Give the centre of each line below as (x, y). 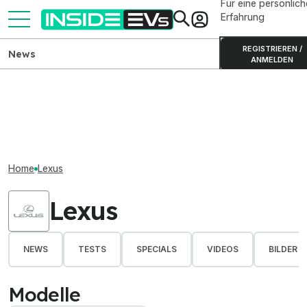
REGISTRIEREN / (272, 49)
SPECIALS (157, 249)
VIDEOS (223, 249)
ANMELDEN (272, 60)
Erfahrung (243, 17)
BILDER (283, 249)
